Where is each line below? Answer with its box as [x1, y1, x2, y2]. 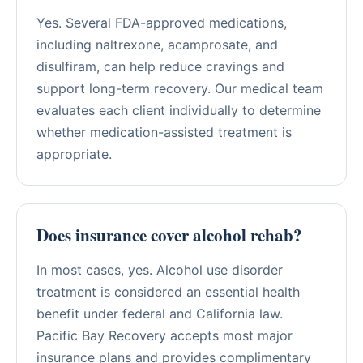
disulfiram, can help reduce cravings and [36, 58, 284, 75]
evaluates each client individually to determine [36, 101, 321, 118]
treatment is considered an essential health [36, 283, 300, 300]
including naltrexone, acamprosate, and [36, 36, 278, 53]
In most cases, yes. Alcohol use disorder [36, 261, 283, 278]
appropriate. [36, 145, 112, 162]
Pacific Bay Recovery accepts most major [36, 327, 293, 344]
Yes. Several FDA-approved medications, [36, 14, 287, 31]
